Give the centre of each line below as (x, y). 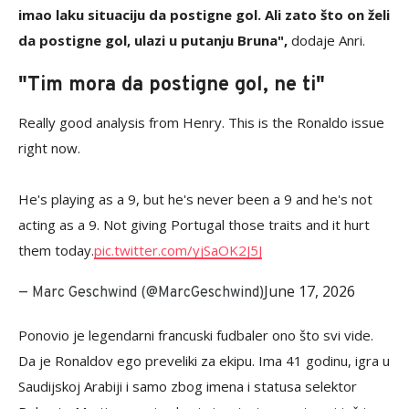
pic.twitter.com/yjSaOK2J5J (178, 250)
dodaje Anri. (326, 40)
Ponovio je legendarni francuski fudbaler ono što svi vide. (196, 335)
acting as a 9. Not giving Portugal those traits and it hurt (194, 224)
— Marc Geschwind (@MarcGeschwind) (141, 293)
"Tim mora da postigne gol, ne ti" (172, 85)
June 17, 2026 (309, 291)
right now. (49, 147)
